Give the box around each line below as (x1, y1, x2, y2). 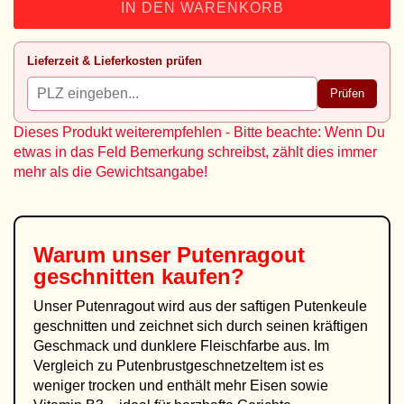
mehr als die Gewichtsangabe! (14, 164, 207, 179)
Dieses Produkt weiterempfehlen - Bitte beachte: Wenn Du (14, 124, 385, 140)
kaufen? (155, 264, 244, 289)
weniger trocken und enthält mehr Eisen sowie (33, 378, 328, 393)
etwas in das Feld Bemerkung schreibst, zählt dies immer (14, 144, 377, 160)
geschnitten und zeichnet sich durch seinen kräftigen (33, 318, 368, 334)
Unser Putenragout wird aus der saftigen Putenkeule (33, 298, 367, 314)
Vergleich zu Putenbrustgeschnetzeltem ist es (33, 358, 324, 373)
